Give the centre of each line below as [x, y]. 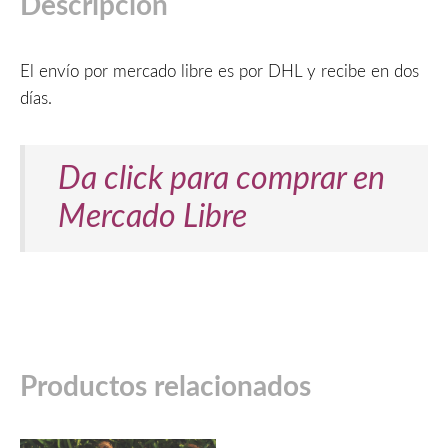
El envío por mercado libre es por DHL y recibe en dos [219, 71]
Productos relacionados [165, 387]
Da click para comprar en [221, 179]
